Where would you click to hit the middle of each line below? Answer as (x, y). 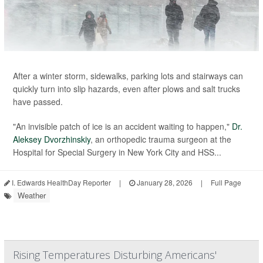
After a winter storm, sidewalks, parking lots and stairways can (128, 75)
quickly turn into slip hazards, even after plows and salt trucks (127, 88)
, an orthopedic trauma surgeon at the (161, 139)
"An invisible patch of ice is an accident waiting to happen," (122, 126)
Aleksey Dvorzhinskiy (52, 139)
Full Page (226, 182)
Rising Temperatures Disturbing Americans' (115, 254)
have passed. (38, 101)
